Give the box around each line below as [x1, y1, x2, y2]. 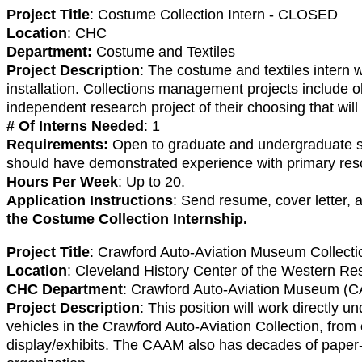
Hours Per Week [6, 173, 118, 190]
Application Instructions [6, 192, 173, 208]
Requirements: [6, 136, 108, 153]
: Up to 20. [118, 173, 185, 190]
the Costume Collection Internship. [6, 210, 247, 227]
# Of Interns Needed [6, 117, 144, 134]
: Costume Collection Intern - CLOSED [90, 6, 338, 23]
